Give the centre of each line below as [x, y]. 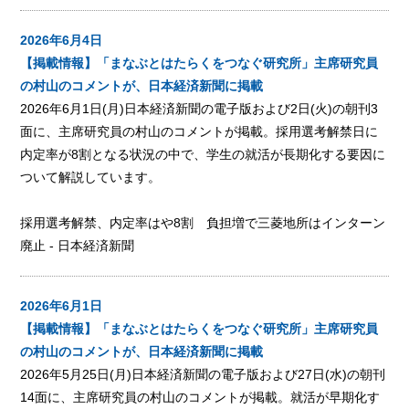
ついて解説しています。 [91, 177]
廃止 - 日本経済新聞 [78, 245]
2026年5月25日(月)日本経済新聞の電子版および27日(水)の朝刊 [203, 374]
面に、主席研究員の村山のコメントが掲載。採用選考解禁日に [199, 131]
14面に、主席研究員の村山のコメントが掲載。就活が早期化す [200, 397]
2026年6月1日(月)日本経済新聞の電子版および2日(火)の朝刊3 [199, 108]
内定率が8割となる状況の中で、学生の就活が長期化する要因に [203, 154]
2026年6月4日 [62, 40]
